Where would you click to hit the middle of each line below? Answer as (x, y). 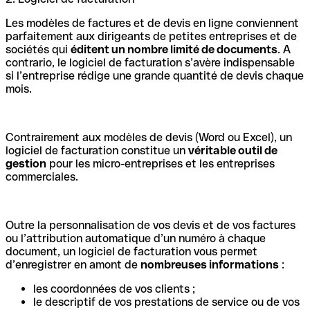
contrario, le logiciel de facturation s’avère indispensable (150, 63)
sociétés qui (38, 50)
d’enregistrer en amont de (73, 265)
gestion (26, 164)
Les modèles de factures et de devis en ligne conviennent (152, 24)
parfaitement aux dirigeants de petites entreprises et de (151, 37)
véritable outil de (233, 151)
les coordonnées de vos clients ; (114, 289)
